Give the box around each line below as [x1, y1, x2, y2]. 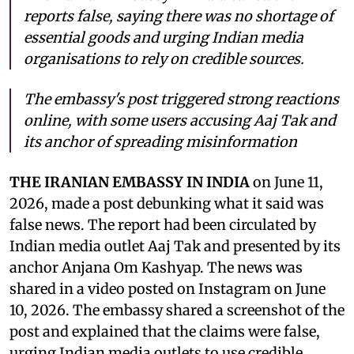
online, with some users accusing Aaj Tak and [24, 111, 336, 130]
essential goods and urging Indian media [24, 28, 303, 47]
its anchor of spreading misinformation [24, 132, 297, 151]
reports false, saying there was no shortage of [24, 6, 333, 25]
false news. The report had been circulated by [9, 215, 316, 234]
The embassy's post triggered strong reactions [24, 89, 339, 108]
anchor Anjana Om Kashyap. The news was [9, 258, 303, 277]
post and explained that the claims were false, [9, 322, 320, 341]
